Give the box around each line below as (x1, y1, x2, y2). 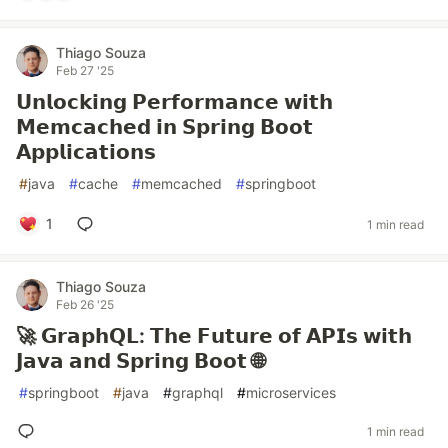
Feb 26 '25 (56, 297, 114, 312)
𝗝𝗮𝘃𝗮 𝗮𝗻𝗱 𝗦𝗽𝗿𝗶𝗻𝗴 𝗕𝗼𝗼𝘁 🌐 (16, 349, 264, 373)
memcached (141, 175, 222, 192)
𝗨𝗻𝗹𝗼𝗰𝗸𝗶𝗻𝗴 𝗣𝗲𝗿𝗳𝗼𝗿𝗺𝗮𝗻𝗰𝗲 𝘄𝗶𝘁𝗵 (16, 90, 333, 114)
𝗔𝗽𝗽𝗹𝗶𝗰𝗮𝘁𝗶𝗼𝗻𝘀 (16, 140, 156, 164)
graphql (172, 384, 223, 401)
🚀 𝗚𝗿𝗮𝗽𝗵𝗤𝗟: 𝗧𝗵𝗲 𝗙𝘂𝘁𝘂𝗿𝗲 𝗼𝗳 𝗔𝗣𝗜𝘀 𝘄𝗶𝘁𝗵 (16, 324, 412, 348)
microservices (246, 384, 336, 401)
